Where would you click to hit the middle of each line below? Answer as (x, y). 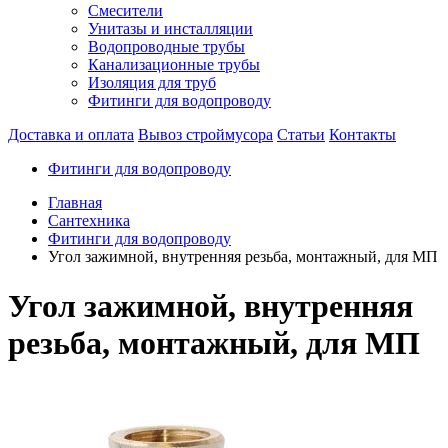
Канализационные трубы (174, 65)
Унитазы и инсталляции (170, 29)
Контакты (362, 135)
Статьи (301, 135)
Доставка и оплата (71, 135)
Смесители (125, 11)
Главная (75, 203)
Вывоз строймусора (205, 135)
